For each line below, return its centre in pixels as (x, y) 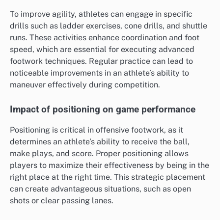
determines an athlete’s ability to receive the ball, (100, 142)
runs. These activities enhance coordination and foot (105, 37)
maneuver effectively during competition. (85, 84)
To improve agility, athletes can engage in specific (101, 14)
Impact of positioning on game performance (103, 110)
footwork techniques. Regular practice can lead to (101, 61)
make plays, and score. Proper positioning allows (99, 154)
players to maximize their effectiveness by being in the (110, 165)
